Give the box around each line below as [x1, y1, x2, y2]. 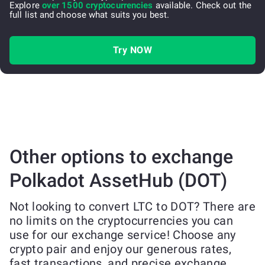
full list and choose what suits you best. [9, 9, 170, 20]
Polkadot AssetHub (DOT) [9, 169, 227, 192]
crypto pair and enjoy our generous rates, [9, 242, 231, 256]
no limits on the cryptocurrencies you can [9, 214, 233, 228]
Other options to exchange [9, 146, 233, 168]
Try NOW [112, 44, 153, 56]
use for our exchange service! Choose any [9, 228, 236, 242]
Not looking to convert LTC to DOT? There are [9, 199, 256, 214]
